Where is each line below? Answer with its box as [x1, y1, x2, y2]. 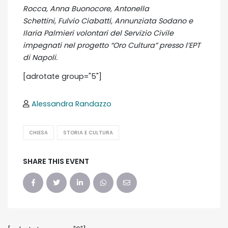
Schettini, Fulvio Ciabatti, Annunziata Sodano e [23, 16, 193, 26]
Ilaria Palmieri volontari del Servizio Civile [23, 28, 174, 39]
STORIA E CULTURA [63, 129, 113, 136]
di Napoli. [23, 52, 60, 63]
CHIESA [29, 129, 48, 136]
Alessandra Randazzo [32, 99, 111, 109]
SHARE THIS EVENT [23, 156, 89, 167]
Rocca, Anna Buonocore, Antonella [23, 4, 149, 14]
